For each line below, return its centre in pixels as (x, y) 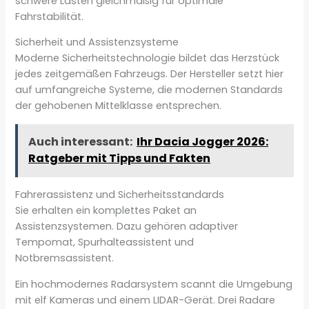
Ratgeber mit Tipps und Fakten (120, 159)
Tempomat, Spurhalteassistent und (105, 242)
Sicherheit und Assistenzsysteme (97, 42)
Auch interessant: (81, 142)
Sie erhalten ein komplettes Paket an (106, 211)
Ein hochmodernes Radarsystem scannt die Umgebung (154, 285)
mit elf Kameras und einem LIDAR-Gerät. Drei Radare (146, 300)
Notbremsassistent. (65, 258)
